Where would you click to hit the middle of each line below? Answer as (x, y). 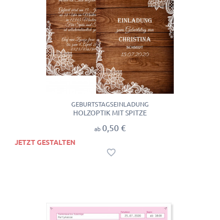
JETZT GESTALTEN (45, 143)
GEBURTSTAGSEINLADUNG (110, 104)
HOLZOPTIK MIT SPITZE (110, 113)
